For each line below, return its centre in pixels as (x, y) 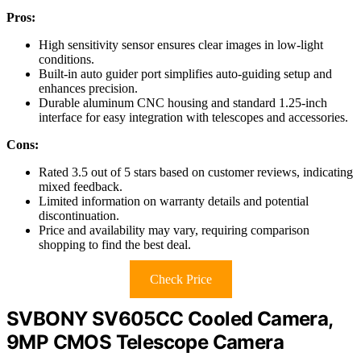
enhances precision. (88, 88)
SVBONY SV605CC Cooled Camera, (170, 318)
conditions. (66, 59)
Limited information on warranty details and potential (174, 201)
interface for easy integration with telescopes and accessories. (193, 117)
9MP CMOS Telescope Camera (145, 342)
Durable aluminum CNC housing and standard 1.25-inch (183, 102)
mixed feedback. (81, 186)
